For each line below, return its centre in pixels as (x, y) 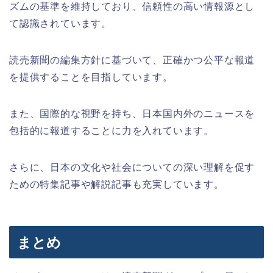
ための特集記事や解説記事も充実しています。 (117, 184)
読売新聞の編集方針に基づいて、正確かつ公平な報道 (132, 60)
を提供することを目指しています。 (91, 77)
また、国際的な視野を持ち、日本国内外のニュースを (132, 113)
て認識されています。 (60, 23)
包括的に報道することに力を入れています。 (112, 130)
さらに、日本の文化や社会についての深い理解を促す (132, 167)
